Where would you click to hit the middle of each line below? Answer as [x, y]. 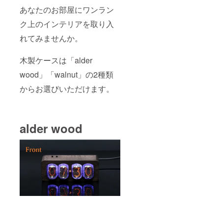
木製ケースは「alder [56, 60]
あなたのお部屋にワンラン [67, 9]
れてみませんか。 [51, 38]
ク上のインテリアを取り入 [67, 24]
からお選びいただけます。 [67, 88]
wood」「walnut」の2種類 [67, 74]
